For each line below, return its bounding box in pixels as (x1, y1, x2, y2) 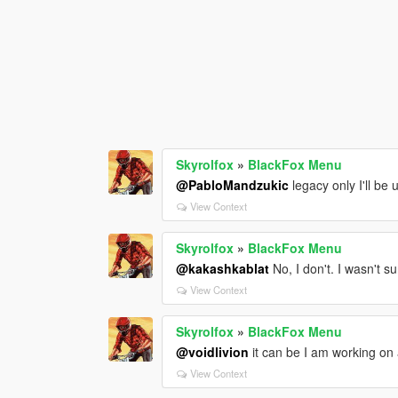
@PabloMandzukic (176, 176, 290, 195)
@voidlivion (176, 343, 250, 362)
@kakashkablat (176, 259, 270, 278)
